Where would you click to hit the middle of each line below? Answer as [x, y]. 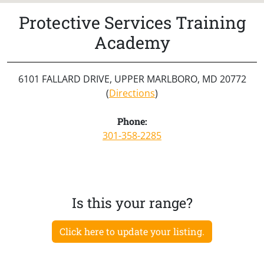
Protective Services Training [132, 22]
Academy [132, 42]
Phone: [132, 121]
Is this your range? [132, 202]
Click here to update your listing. [132, 231]
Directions [132, 93]
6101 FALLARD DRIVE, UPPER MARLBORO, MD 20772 [132, 79]
